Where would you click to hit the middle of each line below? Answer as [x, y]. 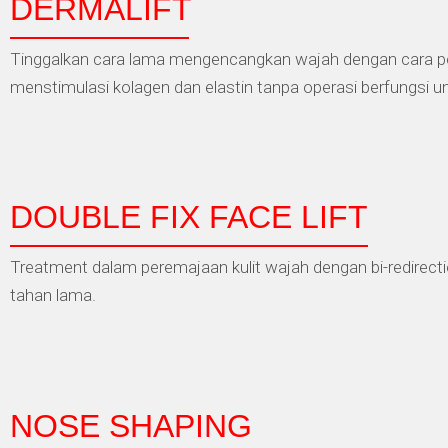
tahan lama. [53, 295]
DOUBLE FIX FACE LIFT [189, 217]
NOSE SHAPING [131, 425]
